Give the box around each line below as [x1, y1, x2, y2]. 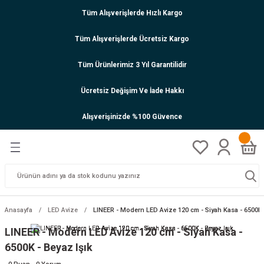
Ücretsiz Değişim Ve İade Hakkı [80, 86, 184, 95]
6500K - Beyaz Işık [5, 241, 93, 253]
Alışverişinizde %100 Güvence [82, 112, 182, 121]
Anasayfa [5, 206, 32, 214]
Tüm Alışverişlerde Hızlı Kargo [81, 8, 183, 17]
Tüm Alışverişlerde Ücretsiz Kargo [75, 34, 189, 43]
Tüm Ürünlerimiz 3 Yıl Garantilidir [77, 60, 187, 69]
